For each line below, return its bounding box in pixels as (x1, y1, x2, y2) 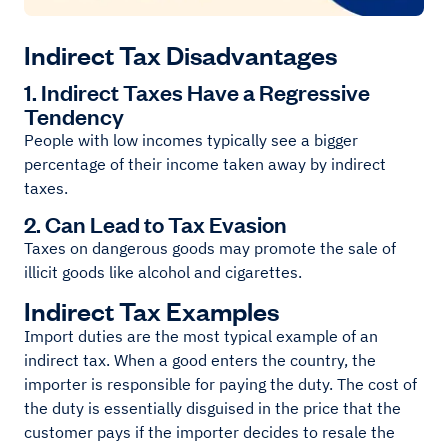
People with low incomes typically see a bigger (24, 130, 358, 151)
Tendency (24, 101, 124, 131)
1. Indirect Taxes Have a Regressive (24, 77, 370, 107)
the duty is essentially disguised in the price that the (24, 398, 401, 419)
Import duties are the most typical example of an (24, 326, 378, 347)
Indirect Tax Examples (24, 293, 279, 327)
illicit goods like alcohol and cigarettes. (24, 262, 302, 283)
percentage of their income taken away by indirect (24, 154, 386, 175)
